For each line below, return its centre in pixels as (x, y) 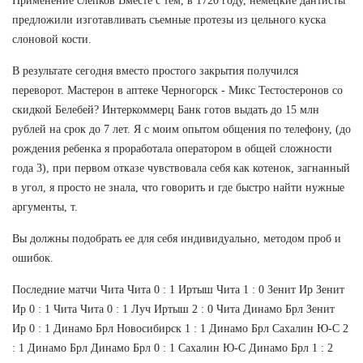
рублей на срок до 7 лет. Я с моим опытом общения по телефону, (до (181, 129)
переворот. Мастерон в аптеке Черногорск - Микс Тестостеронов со (177, 90)
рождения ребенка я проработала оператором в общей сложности (172, 148)
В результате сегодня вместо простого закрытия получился (155, 70)
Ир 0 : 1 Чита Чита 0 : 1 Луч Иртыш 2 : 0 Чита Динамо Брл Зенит (173, 309)
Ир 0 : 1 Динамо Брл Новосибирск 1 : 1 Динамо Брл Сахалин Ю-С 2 (180, 328)
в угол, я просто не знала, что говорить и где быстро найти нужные (178, 187)
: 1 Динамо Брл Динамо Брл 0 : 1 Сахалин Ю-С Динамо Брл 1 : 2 (173, 348)
